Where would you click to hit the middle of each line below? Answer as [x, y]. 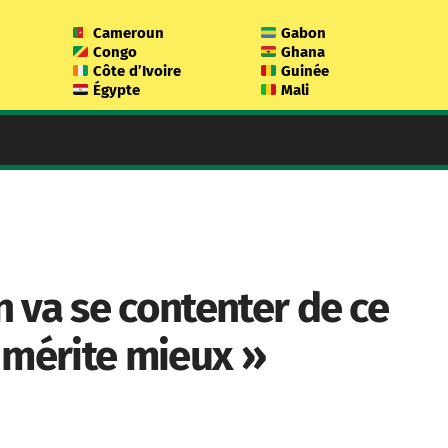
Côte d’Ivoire [135, 71]
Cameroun [127, 33]
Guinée [303, 71]
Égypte [115, 90]
